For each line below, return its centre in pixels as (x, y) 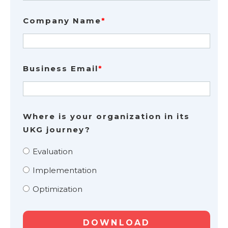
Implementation (64, 170)
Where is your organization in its (106, 116)
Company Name (62, 21)
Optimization (57, 189)
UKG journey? (57, 129)
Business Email (61, 69)
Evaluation (52, 151)
